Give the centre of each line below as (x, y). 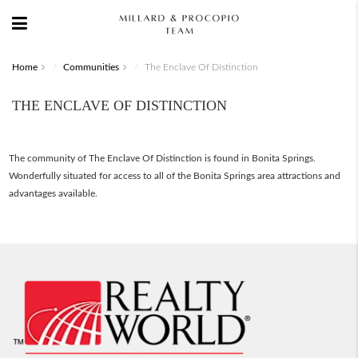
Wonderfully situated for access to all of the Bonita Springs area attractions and (175, 176)
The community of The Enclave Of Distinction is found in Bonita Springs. (162, 158)
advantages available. (53, 193)
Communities (91, 67)
